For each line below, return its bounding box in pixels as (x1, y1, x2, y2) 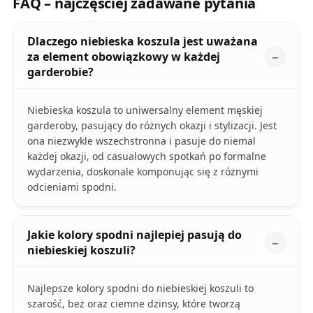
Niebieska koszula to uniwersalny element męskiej (27, 103, 263, 117)
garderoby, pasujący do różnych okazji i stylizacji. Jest (27, 119, 277, 133)
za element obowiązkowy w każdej (27, 49, 220, 65)
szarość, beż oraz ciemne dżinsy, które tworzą (27, 297, 240, 311)
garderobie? (27, 64, 94, 80)
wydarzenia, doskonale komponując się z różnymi (27, 165, 259, 179)
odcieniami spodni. (27, 180, 117, 194)
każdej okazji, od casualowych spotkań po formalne (27, 150, 266, 163)
